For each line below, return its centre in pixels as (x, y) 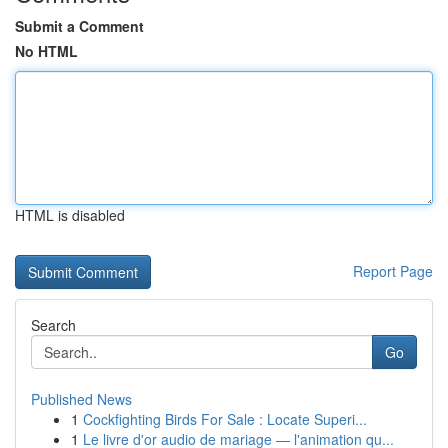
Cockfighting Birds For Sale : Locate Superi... (225, 419)
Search (53, 325)
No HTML (46, 51)
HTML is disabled (70, 215)
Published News (81, 399)
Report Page (393, 271)
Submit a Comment (79, 26)
